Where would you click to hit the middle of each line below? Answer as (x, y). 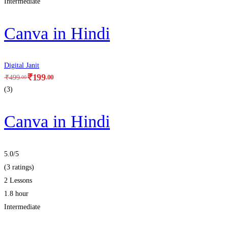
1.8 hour (16, 193)
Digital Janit (22, 66)
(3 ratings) (19, 167)
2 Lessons (18, 180)
